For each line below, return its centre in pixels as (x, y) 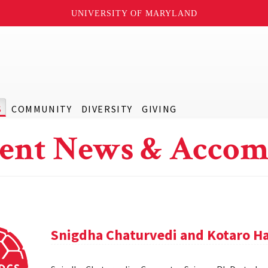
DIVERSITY (107, 109)
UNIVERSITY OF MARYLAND (134, 13)
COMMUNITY (42, 109)
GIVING (159, 109)
